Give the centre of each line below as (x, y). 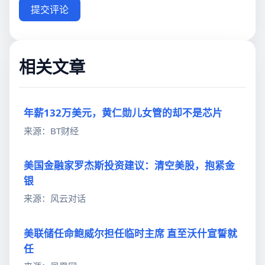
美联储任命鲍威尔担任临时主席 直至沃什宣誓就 (130, 233)
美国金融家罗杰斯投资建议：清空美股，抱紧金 (129, 165)
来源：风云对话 (55, 198)
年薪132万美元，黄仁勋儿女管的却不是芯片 (123, 112)
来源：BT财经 (51, 130)
